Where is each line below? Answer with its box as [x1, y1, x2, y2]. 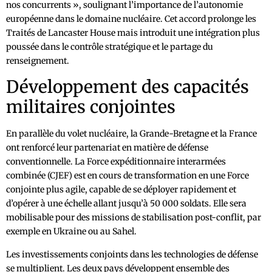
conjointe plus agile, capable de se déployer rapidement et [6, 184, 236, 195]
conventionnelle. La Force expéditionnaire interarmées [6, 156, 226, 168]
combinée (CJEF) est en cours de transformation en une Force [6, 170, 249, 182]
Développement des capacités [6, 76, 249, 98]
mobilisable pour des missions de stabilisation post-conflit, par [6, 212, 261, 223]
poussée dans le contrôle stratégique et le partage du [6, 41, 213, 53]
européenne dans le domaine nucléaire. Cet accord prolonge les [6, 13, 256, 25]
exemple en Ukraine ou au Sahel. [6, 226, 137, 237]
